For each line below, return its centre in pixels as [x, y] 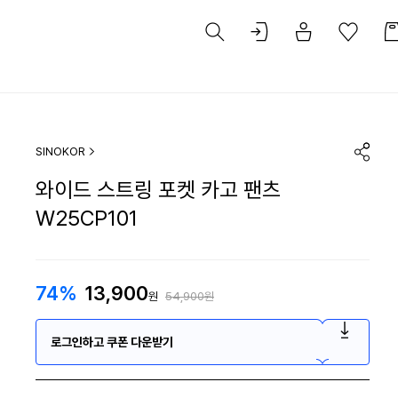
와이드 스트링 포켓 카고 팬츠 [158, 189]
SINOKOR [60, 151]
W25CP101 [87, 218]
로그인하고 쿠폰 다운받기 [112, 342]
